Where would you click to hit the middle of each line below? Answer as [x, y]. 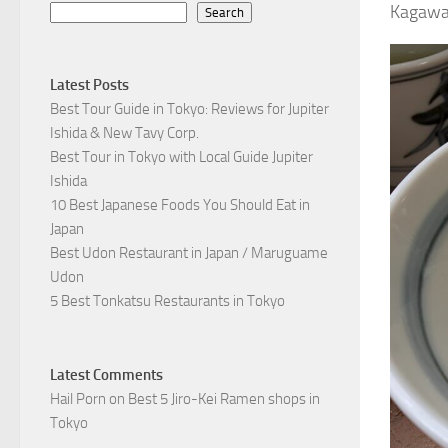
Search [224, 12]
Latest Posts [89, 84]
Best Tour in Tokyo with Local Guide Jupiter [181, 156]
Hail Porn [78, 398]
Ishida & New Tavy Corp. [124, 132]
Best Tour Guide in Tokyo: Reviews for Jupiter [189, 108]
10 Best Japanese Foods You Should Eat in [180, 204]
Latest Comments [106, 374]
